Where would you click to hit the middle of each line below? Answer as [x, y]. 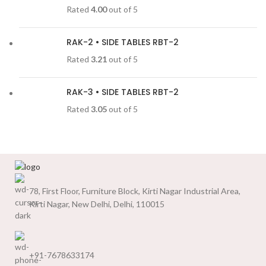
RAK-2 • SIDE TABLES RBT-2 [123, 42]
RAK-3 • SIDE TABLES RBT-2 [123, 92]
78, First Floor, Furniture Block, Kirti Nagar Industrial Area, [135, 191]
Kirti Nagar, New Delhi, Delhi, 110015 [97, 204]
